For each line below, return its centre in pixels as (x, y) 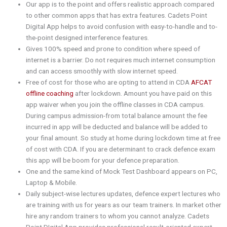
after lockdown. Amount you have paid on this (143, 93)
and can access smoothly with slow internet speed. (102, 71)
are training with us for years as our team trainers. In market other (124, 204)
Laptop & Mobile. (52, 182)
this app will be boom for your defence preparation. (103, 160)
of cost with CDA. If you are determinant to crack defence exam (121, 149)
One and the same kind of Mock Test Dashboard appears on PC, (122, 171)
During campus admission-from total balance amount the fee (117, 115)
